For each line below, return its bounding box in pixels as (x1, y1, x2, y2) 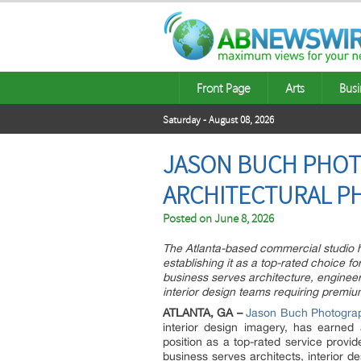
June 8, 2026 (214, 211, 274, 226)
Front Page (197, 80, 251, 96)
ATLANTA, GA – (163, 306, 243, 319)
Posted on (163, 211, 214, 226)
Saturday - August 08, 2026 (163, 114, 274, 127)
